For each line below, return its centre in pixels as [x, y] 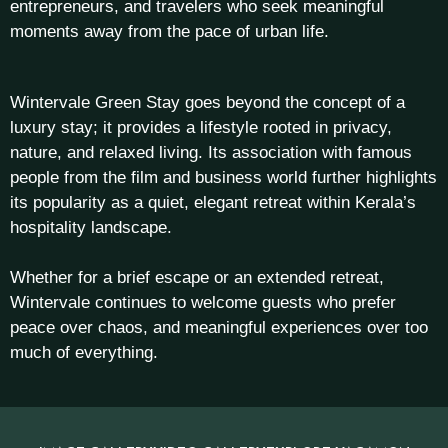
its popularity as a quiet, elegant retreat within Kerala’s [213, 202]
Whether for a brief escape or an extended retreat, [197, 278]
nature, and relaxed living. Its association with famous [211, 152]
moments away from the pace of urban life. [169, 32]
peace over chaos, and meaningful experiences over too [219, 328]
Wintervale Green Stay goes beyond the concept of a [207, 102]
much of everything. [84, 353]
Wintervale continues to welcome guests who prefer [203, 303]
